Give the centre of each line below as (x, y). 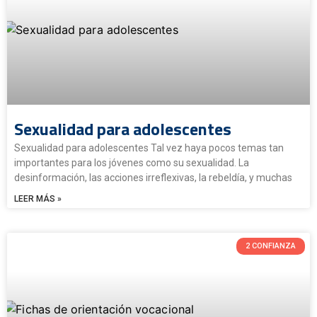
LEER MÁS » (38, 198)
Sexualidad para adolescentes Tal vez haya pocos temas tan (149, 148)
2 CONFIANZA (270, 246)
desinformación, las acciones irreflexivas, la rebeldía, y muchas (153, 177)
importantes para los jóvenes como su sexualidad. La (132, 162)
